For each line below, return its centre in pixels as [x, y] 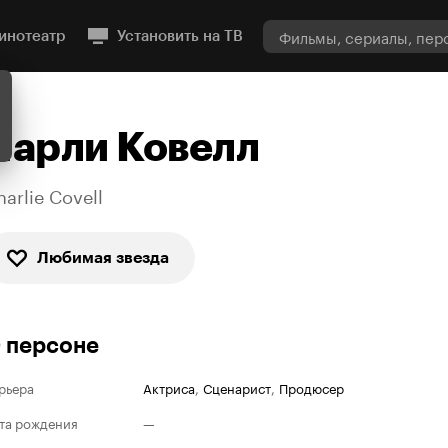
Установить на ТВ [180, 36]
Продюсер [311, 387]
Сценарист [237, 387]
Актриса [169, 387]
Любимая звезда [103, 257]
